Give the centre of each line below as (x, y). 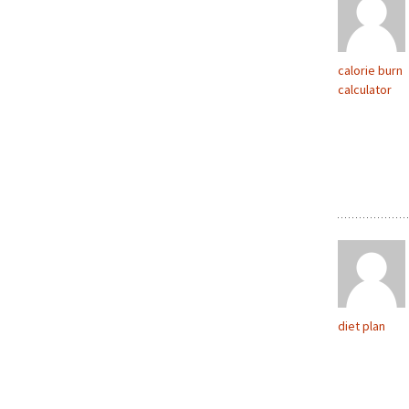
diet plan (362, 326)
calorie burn (370, 70)
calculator (365, 89)
